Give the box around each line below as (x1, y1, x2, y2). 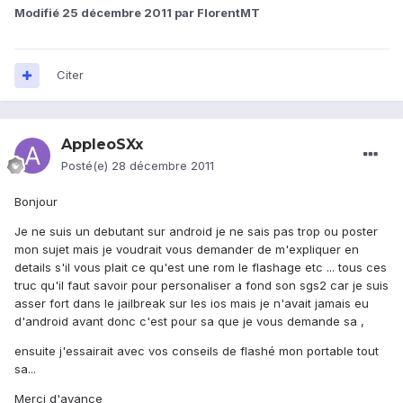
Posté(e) (61, 158, 112, 174)
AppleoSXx (61, 136, 143, 154)
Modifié (14, 5, 62, 21)
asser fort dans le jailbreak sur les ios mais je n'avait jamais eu (14, 296, 369, 311)
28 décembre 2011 (112, 158, 214, 174)
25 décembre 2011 (62, 5, 172, 21)
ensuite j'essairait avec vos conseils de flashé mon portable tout (14, 344, 379, 359)
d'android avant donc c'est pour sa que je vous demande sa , (14, 314, 364, 329)
